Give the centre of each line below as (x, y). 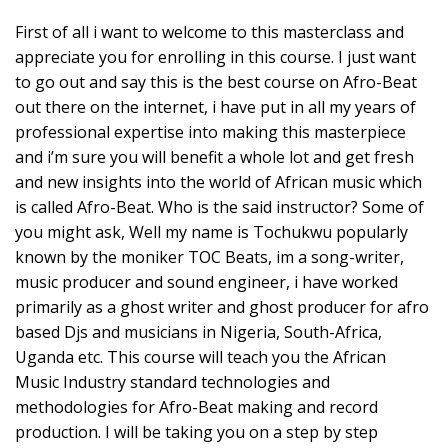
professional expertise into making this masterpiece (210, 132)
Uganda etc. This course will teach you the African (200, 357)
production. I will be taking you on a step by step (196, 432)
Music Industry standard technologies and (172, 382)
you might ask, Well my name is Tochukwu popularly (211, 232)
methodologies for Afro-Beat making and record (196, 407)
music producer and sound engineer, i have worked (206, 282)
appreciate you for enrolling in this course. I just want (215, 57)
